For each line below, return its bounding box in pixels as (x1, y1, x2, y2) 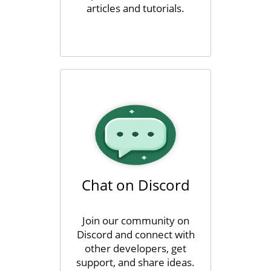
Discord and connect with (76, 227, 195, 241)
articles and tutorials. (87, 1, 184, 15)
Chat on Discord (81, 175, 190, 195)
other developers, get (85, 241, 186, 255)
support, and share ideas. (76, 255, 195, 269)
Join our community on (82, 214, 189, 227)
